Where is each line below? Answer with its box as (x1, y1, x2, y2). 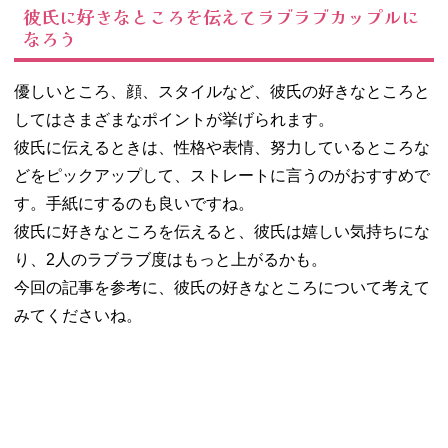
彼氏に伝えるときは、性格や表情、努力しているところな (14, 138, 430, 156)
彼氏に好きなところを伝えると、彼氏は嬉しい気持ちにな (14, 222, 430, 240)
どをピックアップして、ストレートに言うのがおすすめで (14, 166, 430, 184)
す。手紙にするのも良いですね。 (14, 194, 254, 212)
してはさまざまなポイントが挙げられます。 (14, 110, 334, 128)
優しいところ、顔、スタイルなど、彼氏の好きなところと (14, 82, 430, 100)
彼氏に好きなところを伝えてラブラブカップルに (23, 2, 419, 29)
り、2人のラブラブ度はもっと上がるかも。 (14, 250, 327, 268)
